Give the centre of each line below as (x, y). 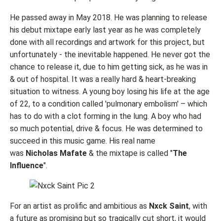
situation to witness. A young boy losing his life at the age (110, 91)
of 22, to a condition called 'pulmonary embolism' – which (109, 104)
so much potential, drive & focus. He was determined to (106, 128)
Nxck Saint (169, 206)
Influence (27, 165)
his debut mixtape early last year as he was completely (105, 30)
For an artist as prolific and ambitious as (79, 206)
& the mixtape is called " (130, 153)
